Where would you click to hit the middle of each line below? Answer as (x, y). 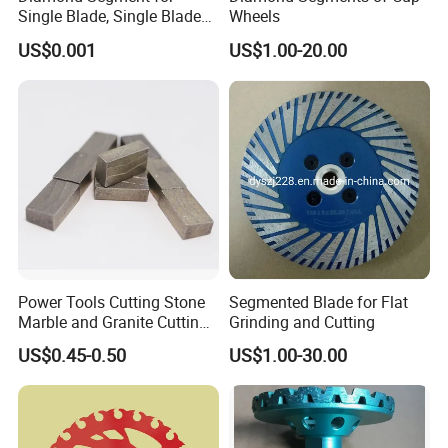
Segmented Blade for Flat (318, 301)
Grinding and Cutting (301, 321)
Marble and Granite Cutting (113, 321)
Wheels (254, 16)
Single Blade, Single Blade (110, 16)
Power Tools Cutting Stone (112, 301)
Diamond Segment (84, 36)
